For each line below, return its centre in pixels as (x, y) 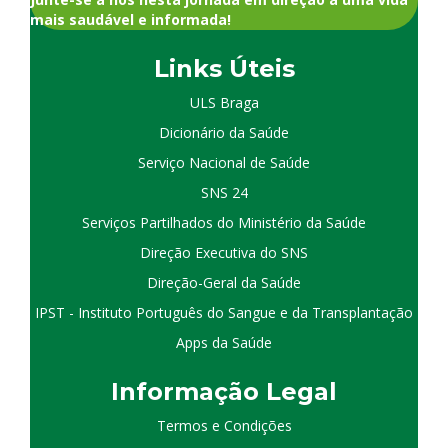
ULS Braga (224, 103)
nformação (192, 392)
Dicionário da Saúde (224, 133)
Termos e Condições (224, 426)
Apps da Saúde (224, 343)
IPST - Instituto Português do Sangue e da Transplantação (224, 313)
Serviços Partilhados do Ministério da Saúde (224, 223)
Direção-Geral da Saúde (224, 283)
